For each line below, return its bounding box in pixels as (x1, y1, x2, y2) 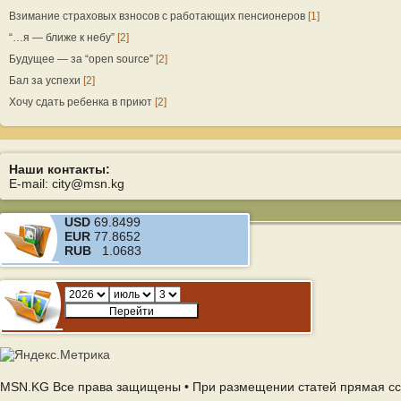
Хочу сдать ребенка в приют (9, 96, 152, 108)
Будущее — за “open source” (9, 53, 153, 65)
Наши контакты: (9, 162, 110, 176)
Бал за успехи (9, 74, 81, 87)
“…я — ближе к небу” (9, 31, 115, 44)
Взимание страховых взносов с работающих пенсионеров (9, 10, 305, 22)
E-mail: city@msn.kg (9, 176, 124, 191)
